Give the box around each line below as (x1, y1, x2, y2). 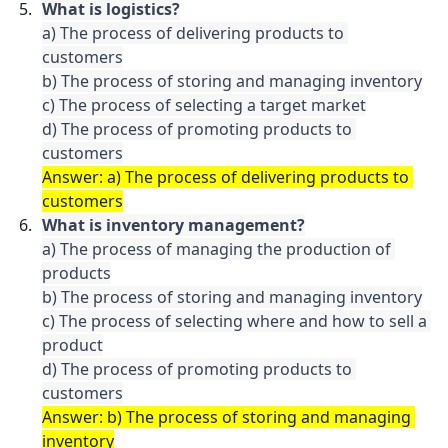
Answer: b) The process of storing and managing (42, 406, 411, 428)
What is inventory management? (42, 214, 305, 236)
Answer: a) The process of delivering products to (42, 166, 409, 188)
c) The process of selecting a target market (42, 94, 366, 116)
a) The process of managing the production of (42, 238, 391, 260)
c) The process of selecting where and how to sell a (42, 310, 427, 332)
